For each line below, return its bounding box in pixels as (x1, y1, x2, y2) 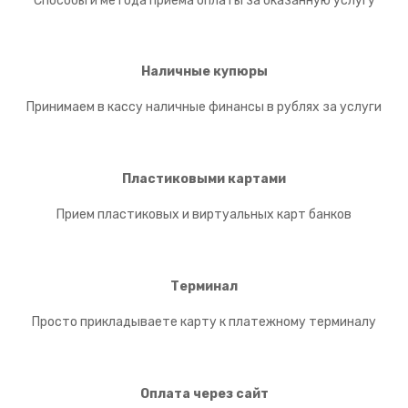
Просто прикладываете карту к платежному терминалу (32, 314, 376, 331)
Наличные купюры (140, 64, 268, 80)
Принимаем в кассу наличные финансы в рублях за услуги (26, 99, 382, 116)
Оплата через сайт (139, 386, 269, 403)
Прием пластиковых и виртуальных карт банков (56, 207, 352, 223)
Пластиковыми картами (122, 171, 286, 188)
